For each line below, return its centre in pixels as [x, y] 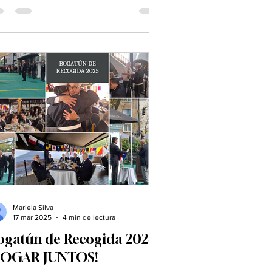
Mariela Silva [33, 207]
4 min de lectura [89, 218]
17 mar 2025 [32, 218]
